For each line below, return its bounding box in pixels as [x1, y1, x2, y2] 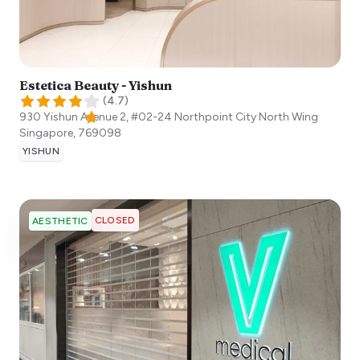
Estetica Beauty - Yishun [19, 76, 172, 93]
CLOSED [94, 214, 136, 226]
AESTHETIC [32, 215, 88, 227]
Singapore [19, 125, 73, 140]
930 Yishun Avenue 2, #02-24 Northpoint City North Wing [19, 109, 318, 124]
